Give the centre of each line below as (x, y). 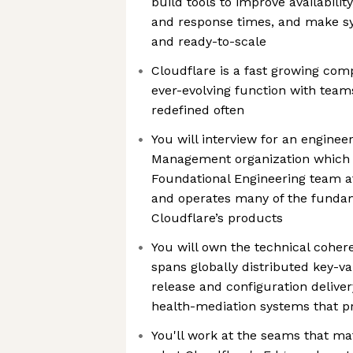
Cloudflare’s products (217, 218)
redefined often (198, 110)
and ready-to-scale (209, 41)
